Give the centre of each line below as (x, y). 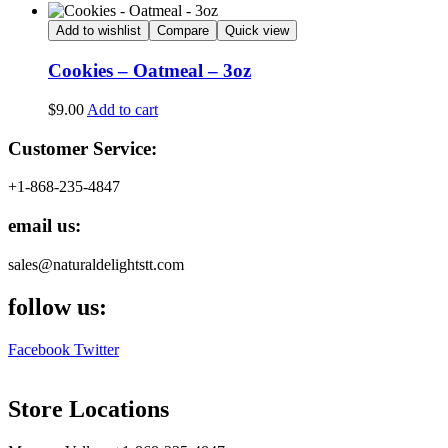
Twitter (96, 349)
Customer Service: (82, 148)
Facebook (39, 349)
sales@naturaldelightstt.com (96, 264)
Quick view (257, 31)
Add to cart (122, 109)
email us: (44, 226)
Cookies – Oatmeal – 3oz (149, 71)
